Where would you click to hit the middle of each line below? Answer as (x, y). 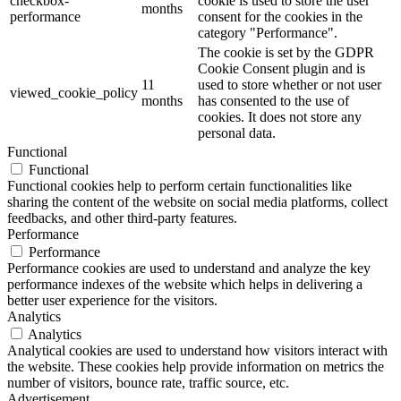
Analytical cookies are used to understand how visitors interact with (197, 350)
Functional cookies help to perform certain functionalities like (179, 185)
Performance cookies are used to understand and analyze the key (189, 268)
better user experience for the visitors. (112, 300)
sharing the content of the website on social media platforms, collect (197, 201)
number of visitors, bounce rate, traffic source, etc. (148, 382)
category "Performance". (268, 32)
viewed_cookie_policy (74, 92)
